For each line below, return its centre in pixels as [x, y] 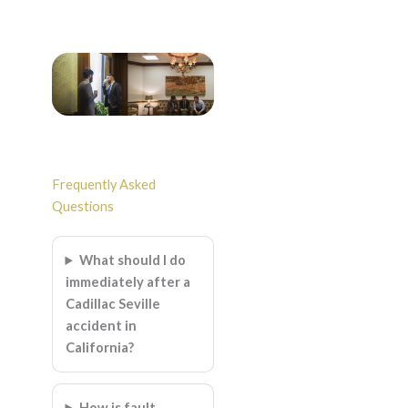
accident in [101, 326]
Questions [82, 207]
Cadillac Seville [112, 304]
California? [99, 348]
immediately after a [127, 282]
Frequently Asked [103, 185]
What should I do [133, 260]
